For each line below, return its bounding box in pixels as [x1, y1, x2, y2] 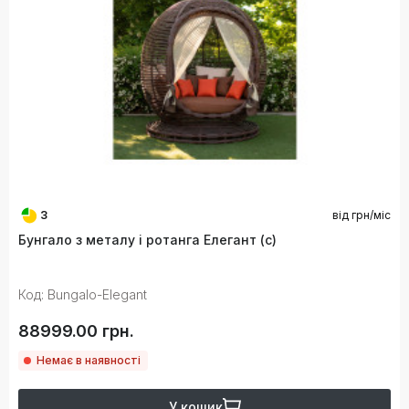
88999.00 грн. [18, 321, 134, 341]
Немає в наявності [37, 353, 141, 368]
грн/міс [351, 208, 391, 223]
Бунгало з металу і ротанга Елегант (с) [18, 232, 277, 248]
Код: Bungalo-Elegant [18, 287, 147, 303]
